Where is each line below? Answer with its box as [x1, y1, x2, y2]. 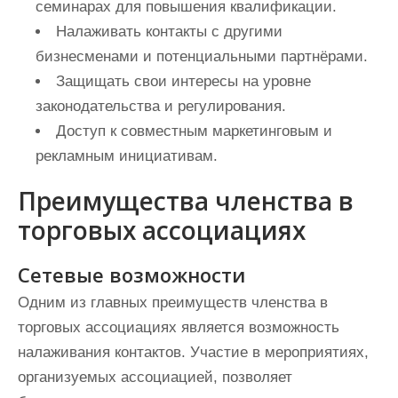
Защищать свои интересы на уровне [56, 73, 311, 90]
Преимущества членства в [18, 184, 354, 218]
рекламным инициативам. [36, 147, 218, 164]
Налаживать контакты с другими [56, 23, 283, 40]
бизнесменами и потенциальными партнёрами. [36, 48, 368, 65]
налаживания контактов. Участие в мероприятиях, [18, 344, 369, 361]
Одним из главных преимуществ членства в [18, 294, 328, 311]
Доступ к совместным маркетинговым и [56, 123, 332, 139]
